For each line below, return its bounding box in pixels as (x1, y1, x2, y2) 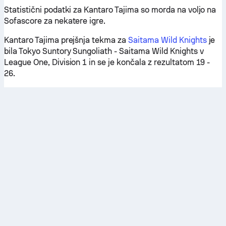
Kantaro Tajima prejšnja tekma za (4, 35, 129, 45)
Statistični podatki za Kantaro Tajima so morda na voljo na (4, 5, 216, 15)
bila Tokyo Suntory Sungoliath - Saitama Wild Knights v (4, 46, 204, 56)
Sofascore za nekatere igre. (4, 16, 106, 26)
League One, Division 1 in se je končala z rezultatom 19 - (4, 58, 210, 67)
